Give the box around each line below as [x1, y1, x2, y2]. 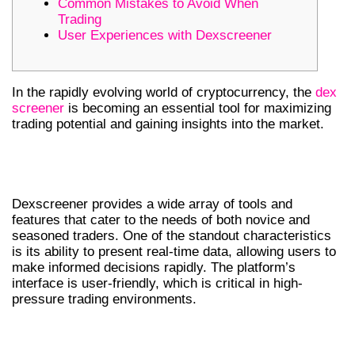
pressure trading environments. [12, 291, 197, 307]
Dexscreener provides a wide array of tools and [12, 196, 292, 212]
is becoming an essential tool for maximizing [64, 100, 331, 116]
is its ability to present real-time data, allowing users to [12, 243, 336, 259]
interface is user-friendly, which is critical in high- [12, 275, 303, 291]
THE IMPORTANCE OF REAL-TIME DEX [12, 322, 303, 345]
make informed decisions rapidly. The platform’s [12, 259, 296, 275]
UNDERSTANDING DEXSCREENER [12, 143, 307, 171]
